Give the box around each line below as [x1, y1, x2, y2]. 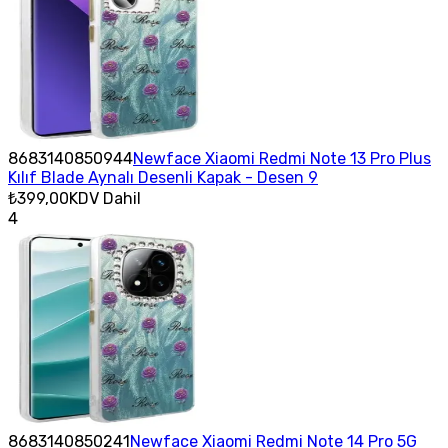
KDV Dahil [69, 188, 141, 208]
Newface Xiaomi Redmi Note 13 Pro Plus [133, 148, 431, 168]
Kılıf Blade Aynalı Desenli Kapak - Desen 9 [8, 167, 318, 187]
